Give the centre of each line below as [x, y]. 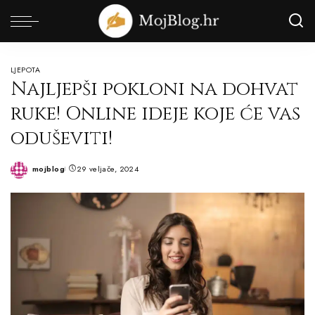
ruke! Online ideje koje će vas [155, 114]
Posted [46, 174]
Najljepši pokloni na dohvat [154, 89]
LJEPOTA [26, 70]
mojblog [49, 168]
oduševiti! [62, 139]
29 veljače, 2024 [108, 168]
